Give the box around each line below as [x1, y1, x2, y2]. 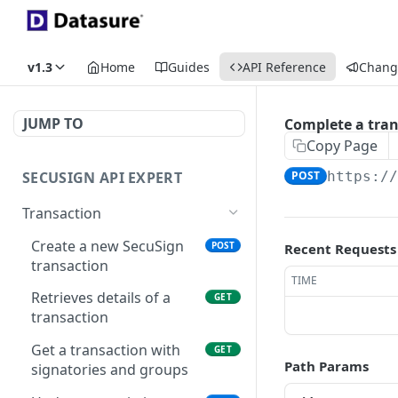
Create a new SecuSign [31, 235, 184, 256]
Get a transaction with [31, 340, 180, 361]
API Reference [243, 58, 326, 76]
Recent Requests [284, 240, 396, 258]
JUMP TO [23, 114, 84, 133]
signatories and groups [31, 360, 188, 380]
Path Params [284, 357, 369, 375]
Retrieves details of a [31, 288, 171, 308]
